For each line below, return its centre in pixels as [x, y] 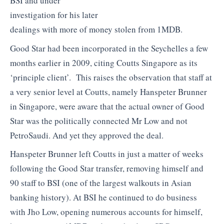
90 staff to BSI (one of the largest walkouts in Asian [101, 183]
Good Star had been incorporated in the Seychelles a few [109, 48]
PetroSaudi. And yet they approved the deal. [87, 135]
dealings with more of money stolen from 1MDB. [96, 29]
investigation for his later [54, 15]
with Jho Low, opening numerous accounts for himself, [106, 212]
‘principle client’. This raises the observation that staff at [111, 77]
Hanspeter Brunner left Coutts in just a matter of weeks [107, 154]
